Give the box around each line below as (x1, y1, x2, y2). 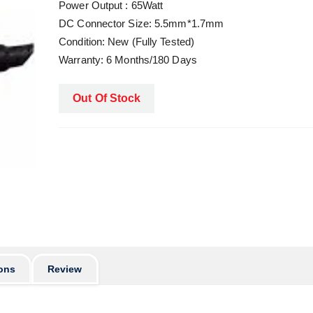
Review (47, 263, 82, 275)
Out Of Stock (73, 92, 141, 104)
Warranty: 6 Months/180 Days (59, 54, 197, 66)
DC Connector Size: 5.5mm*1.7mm (59, 17, 224, 29)
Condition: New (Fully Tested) (59, 36, 195, 48)
